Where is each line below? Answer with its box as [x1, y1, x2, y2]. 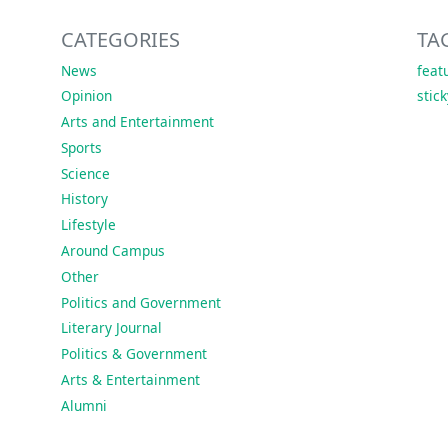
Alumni [60, 395, 107, 415]
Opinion [60, 86, 112, 106]
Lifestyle [60, 215, 116, 235]
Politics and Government [60, 292, 221, 312]
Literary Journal [60, 318, 162, 338]
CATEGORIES [60, 25, 180, 53]
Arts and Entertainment [60, 112, 214, 132]
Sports [60, 137, 102, 157]
